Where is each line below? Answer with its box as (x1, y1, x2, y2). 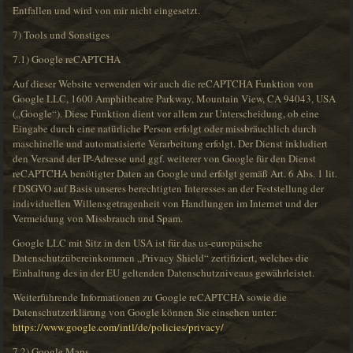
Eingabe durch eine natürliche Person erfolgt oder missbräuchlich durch (13, 121, 318, 136)
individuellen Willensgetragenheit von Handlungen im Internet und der (13, 196, 318, 211)
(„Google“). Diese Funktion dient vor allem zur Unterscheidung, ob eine (13, 106, 320, 121)
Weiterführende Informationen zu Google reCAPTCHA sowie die (13, 290, 288, 305)
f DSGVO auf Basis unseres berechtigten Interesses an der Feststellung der (13, 181, 325, 196)
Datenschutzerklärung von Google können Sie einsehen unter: (13, 305, 278, 320)
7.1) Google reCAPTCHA (13, 52, 121, 67)
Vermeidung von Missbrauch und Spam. (13, 211, 184, 226)
